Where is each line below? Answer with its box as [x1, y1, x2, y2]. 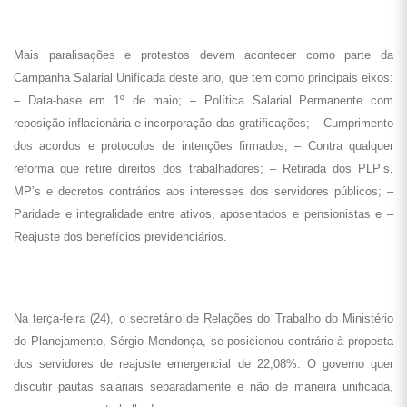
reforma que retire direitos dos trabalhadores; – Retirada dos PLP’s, [14, 162, 393, 175]
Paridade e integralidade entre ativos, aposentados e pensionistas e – [14, 207, 393, 221]
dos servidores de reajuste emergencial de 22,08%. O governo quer [14, 357, 393, 371]
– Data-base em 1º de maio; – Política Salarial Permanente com [14, 94, 393, 107]
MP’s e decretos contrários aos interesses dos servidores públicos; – [14, 184, 393, 198]
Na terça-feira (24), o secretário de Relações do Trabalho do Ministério [14, 312, 393, 325]
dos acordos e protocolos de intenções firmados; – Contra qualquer [14, 139, 393, 153]
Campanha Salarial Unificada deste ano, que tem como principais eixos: [14, 71, 393, 84]
